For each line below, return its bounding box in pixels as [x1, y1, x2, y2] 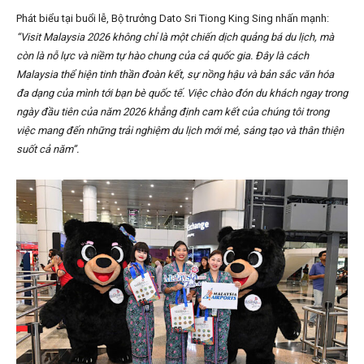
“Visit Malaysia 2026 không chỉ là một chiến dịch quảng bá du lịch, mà [16, 31, 334, 44]
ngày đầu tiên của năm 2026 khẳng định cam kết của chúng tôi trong [16, 106, 329, 119]
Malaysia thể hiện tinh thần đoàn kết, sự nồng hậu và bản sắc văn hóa [16, 68, 334, 81]
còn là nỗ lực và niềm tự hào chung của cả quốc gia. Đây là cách [16, 50, 309, 63]
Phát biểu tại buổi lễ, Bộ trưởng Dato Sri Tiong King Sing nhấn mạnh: [16, 12, 329, 25]
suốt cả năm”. [16, 143, 79, 156]
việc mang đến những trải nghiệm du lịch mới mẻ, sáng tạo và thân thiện [16, 124, 344, 137]
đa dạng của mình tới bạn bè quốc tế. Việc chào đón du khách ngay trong [16, 87, 348, 100]
